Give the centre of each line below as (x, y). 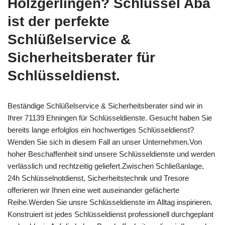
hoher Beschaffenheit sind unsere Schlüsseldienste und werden (111, 154)
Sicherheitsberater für (81, 58)
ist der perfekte (59, 22)
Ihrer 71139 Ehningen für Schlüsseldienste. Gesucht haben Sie (110, 118)
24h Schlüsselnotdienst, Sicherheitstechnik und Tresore (98, 178)
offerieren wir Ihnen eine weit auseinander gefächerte (93, 190)
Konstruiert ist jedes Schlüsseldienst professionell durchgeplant (110, 214)
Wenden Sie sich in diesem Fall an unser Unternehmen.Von (105, 142)
